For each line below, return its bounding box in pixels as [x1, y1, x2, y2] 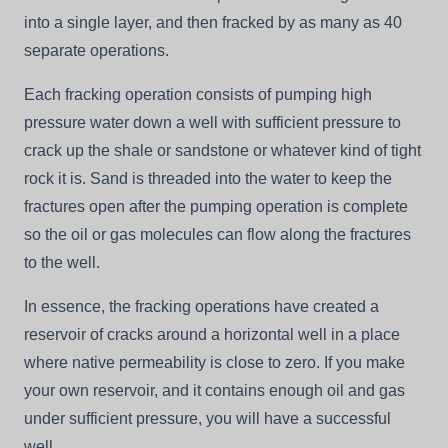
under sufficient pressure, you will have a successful [24, 409, 391, 427]
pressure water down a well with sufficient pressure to [24, 113, 401, 131]
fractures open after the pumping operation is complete [24, 197, 408, 215]
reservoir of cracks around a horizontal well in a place [24, 325, 400, 343]
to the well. [24, 253, 100, 271]
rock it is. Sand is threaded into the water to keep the [24, 169, 392, 187]
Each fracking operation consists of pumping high [24, 85, 372, 103]
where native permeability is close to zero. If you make [24, 353, 405, 371]
